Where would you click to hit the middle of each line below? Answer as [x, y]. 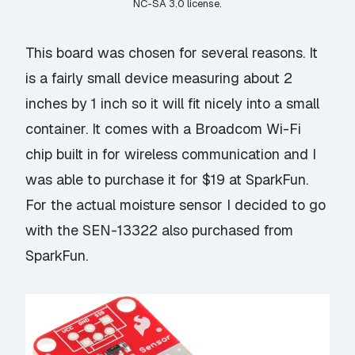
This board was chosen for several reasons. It [172, 53]
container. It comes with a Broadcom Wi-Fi [164, 129]
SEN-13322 [120, 230]
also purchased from [226, 230]
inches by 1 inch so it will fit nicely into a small [173, 103]
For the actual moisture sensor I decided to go [176, 205]
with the [54, 230]
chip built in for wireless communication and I [171, 154]
